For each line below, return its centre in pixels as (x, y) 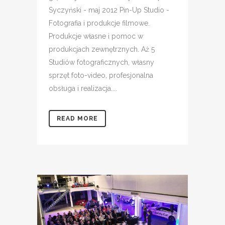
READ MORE (77, 119)
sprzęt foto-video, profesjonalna (101, 76)
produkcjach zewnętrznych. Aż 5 (102, 49)
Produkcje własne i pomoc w (96, 36)
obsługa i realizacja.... (83, 89)
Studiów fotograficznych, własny (101, 63)
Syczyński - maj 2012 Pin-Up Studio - (109, 10)
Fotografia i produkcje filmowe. (99, 23)
